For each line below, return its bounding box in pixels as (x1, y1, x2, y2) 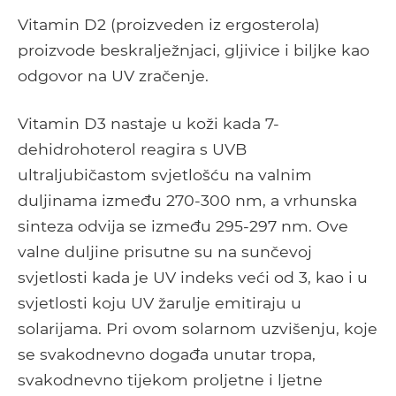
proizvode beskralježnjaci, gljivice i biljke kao (18, 41, 369, 60)
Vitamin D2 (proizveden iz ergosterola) (18, 15, 320, 34)
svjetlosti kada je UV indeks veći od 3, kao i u (18, 268, 368, 287)
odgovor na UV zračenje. (18, 66, 209, 86)
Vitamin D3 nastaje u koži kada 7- (18, 114, 279, 133)
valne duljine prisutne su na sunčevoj (18, 242, 312, 262)
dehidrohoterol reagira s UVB (18, 140, 247, 159)
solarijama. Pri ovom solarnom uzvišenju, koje (18, 319, 377, 339)
